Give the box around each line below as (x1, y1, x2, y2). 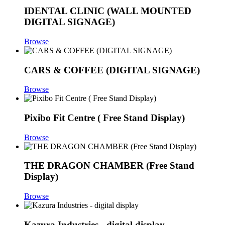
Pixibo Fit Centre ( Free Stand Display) (24, 113, 185, 124)
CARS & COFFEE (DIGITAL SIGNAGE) (24, 64, 200, 75)
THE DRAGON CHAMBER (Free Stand (24, 160, 194, 171)
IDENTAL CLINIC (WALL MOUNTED (24, 6, 191, 17)
